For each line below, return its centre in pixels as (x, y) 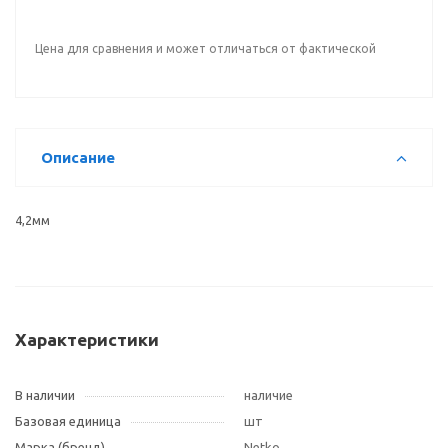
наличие (268, 395)
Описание (78, 157)
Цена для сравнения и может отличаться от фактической (205, 48)
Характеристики (87, 339)
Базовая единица (68, 421)
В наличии (45, 395)
